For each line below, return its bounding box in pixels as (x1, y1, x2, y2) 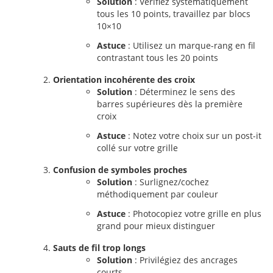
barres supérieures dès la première (97, 98, 243, 110)
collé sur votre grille (97, 142, 178, 154)
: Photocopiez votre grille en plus (126, 208, 261, 219)
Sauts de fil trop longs (53, 242, 146, 253)
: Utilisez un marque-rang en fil (126, 40, 255, 51)
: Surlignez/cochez (132, 176, 209, 188)
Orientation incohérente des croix (53, 74, 195, 85)
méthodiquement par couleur (97, 188, 218, 200)
